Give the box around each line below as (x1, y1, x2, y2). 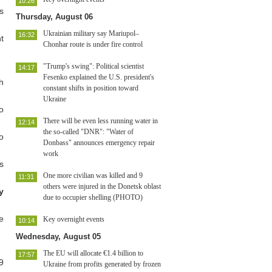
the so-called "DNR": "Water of (43, 127, 134, 136)
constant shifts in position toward (43, 84, 138, 92)
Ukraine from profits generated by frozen (43, 260, 161, 268)
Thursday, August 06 (16, 12, 93, 21)
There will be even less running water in (43, 117, 158, 125)
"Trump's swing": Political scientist (43, 62, 144, 70)
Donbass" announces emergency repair (43, 138, 155, 147)
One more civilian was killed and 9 (43, 171, 143, 180)
